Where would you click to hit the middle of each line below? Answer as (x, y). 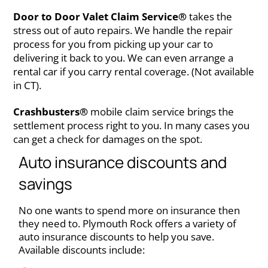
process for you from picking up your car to (113, 44)
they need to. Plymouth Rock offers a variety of (127, 223)
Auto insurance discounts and (123, 162)
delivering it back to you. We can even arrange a (123, 57)
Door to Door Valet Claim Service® (100, 16)
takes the (209, 16)
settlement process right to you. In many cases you (131, 125)
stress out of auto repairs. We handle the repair (123, 30)
